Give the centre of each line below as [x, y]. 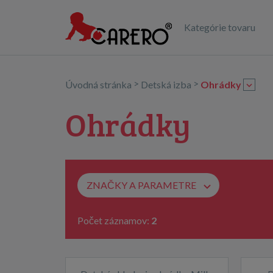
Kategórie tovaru [220, 27]
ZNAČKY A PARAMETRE [141, 185]
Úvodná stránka [98, 84]
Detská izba [166, 84]
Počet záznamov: [113, 220]
